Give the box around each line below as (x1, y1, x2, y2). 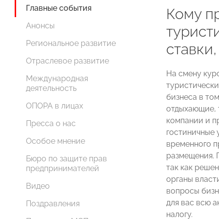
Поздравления (26, 199, 80, 209)
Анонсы (26, 21, 55, 31)
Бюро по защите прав (26, 154, 107, 164)
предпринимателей (26, 164, 99, 174)
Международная (26, 74, 88, 84)
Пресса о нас (26, 119, 76, 129)
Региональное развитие (26, 39, 116, 48)
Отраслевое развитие (26, 56, 109, 66)
